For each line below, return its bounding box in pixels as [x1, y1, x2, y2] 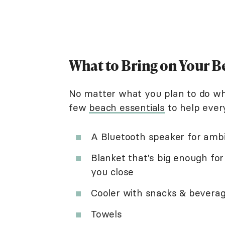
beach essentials [89, 101, 165, 114]
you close [91, 166, 134, 178]
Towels [91, 208, 122, 220]
